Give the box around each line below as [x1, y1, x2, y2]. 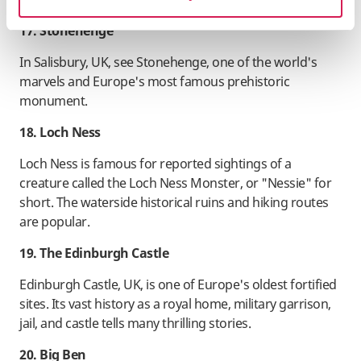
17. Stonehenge [19, 22, 113, 40]
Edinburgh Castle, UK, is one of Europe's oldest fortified [19, 276, 337, 294]
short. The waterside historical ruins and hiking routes [19, 193, 329, 212]
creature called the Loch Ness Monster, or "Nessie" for [19, 174, 331, 193]
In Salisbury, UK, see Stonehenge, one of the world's [19, 53, 317, 72]
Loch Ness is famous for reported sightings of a [19, 155, 292, 173]
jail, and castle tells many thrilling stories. [19, 314, 251, 333]
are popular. [19, 213, 89, 231]
